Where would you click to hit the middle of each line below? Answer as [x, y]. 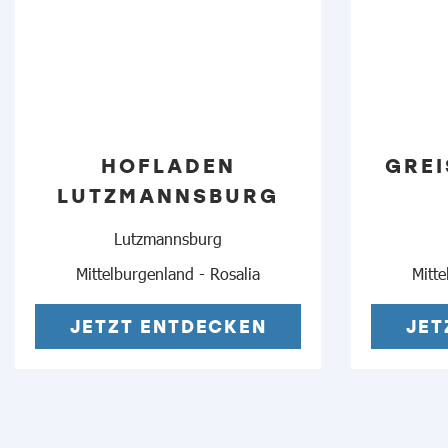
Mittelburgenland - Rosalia [168, 273]
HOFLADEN [168, 165]
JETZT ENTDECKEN [168, 326]
